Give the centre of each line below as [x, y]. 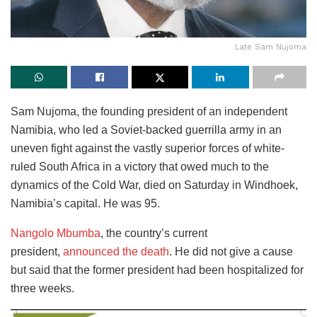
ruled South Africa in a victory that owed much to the [140, 167]
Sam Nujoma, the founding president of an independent [149, 111]
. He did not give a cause [231, 252]
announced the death [116, 252]
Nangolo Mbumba [56, 233]
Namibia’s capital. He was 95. [85, 203]
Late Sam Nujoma [271, 47]
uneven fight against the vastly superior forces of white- [148, 148]
